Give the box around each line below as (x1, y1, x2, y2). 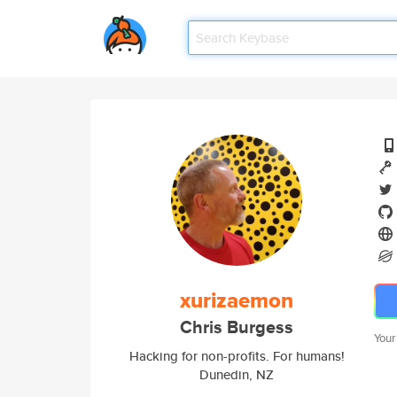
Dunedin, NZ (199, 365, 274, 384)
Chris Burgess (180, 315, 293, 340)
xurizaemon (180, 284, 293, 316)
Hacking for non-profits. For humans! (128, 346, 345, 365)
